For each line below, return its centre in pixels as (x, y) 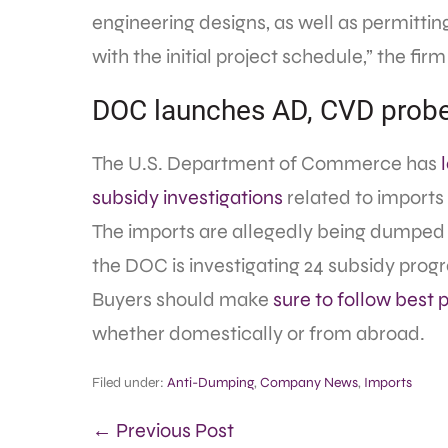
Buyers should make (182, 299)
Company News (309, 382)
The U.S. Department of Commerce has (266, 163)
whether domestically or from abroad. (258, 333)
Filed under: (128, 382)
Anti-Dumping (210, 382)
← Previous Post (163, 430)
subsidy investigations (187, 197)
